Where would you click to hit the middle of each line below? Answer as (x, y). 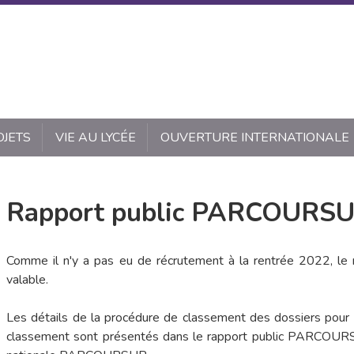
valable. (27, 280)
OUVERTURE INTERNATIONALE (254, 137)
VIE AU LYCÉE (95, 137)
